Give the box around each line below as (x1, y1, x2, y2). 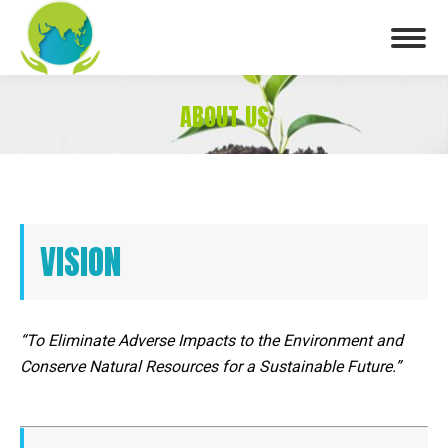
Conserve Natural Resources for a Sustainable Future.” (20, 357, 401, 376)
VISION (40, 236, 121, 287)
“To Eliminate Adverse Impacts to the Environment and (20, 331, 403, 350)
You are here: (224, 137, 313, 156)
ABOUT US (179, 99, 269, 135)
